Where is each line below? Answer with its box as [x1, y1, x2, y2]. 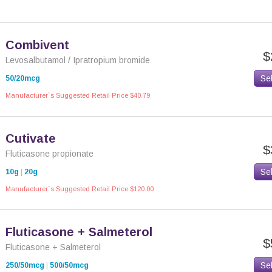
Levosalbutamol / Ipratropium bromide [5, 55, 150, 65]
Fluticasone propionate [5, 149, 93, 158]
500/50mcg [50, 261, 89, 270]
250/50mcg [5, 261, 44, 270]
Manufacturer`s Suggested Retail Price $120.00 [5, 185, 154, 192]
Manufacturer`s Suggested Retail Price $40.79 [5, 92, 150, 99]
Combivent [5, 38, 69, 52]
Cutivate [5, 132, 56, 145]
